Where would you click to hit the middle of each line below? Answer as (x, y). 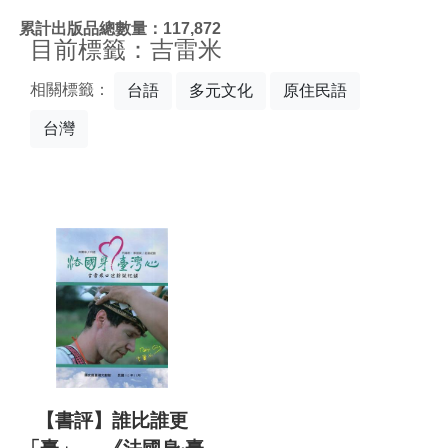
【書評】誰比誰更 (112, 421)
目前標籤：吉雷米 (126, 49)
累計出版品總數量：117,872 (120, 28)
